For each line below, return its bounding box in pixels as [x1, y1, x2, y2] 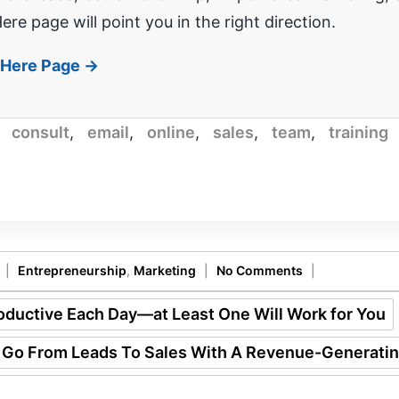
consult [12, 122, 69, 142]
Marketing [134, 262, 196, 278]
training [329, 122, 388, 142]
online [147, 122, 195, 142]
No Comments [216, 262, 303, 278]
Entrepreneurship [18, 262, 126, 278]
